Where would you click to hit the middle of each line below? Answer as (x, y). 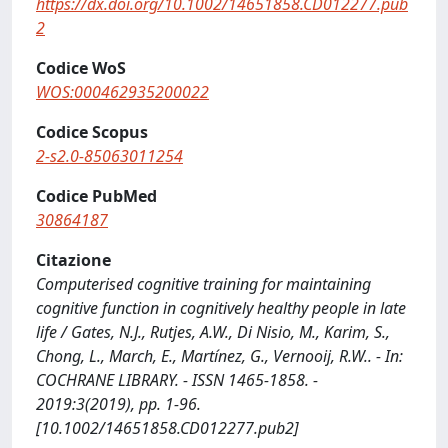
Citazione (73, 260)
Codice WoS (81, 68)
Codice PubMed (96, 196)
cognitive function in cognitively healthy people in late (221, 308)
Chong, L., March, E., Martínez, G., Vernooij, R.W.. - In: (219, 356)
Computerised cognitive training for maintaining (203, 284)
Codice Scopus (92, 132)
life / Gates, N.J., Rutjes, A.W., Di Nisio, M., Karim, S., (213, 332)
